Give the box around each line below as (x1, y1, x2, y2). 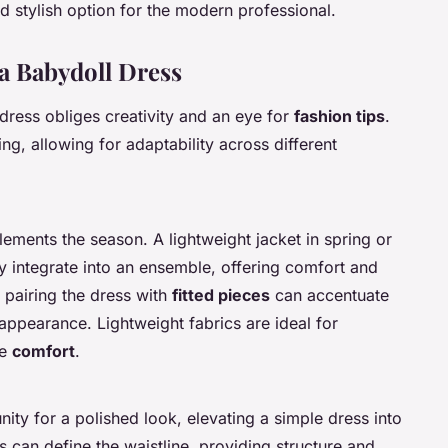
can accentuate (270, 285, 389, 306)
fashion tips (294, 106, 385, 127)
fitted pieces (172, 285, 270, 306)
